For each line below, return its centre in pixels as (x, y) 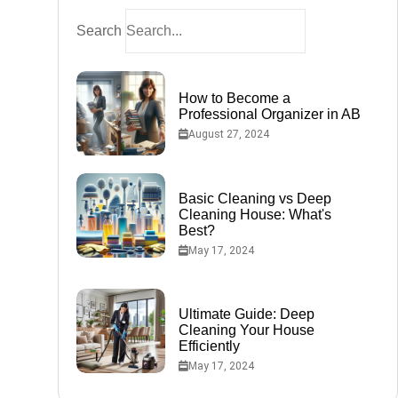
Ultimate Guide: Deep (246, 314)
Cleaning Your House (246, 330)
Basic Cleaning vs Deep (255, 199)
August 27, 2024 (228, 134)
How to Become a (234, 98)
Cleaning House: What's (255, 215)
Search (99, 31)
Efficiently (209, 346)
